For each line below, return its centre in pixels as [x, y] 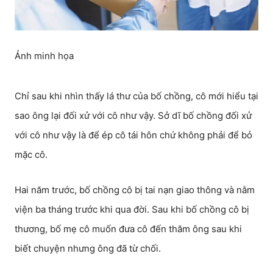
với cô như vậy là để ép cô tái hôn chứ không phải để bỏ [133, 135]
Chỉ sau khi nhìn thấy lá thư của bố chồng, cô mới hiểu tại [136, 96]
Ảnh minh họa [44, 55]
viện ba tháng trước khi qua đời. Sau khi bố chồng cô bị [132, 209]
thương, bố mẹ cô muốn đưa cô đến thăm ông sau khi [128, 229]
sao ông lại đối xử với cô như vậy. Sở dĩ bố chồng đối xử [133, 115]
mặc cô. [31, 154]
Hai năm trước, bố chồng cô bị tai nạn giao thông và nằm [135, 190]
